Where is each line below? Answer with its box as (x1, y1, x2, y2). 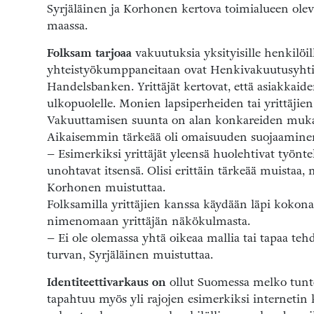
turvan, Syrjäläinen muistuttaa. (47, 247, 213, 264)
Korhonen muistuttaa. (47, 179, 165, 196)
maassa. (47, 18, 88, 34)
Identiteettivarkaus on (47, 274, 166, 291)
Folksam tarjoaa (47, 45, 132, 62)
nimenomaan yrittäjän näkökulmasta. (47, 213, 250, 230)
